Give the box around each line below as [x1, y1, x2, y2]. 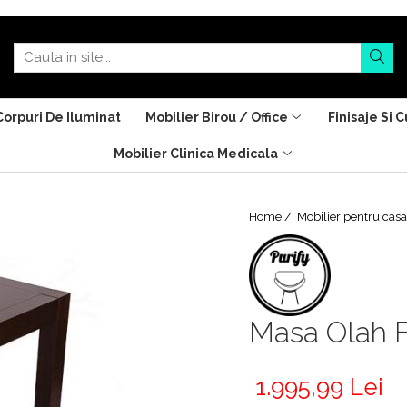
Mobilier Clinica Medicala [114, 146, 278, 161]
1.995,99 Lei [255, 373, 383, 401]
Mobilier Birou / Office [144, 110, 288, 124]
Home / [249, 210, 294, 223]
